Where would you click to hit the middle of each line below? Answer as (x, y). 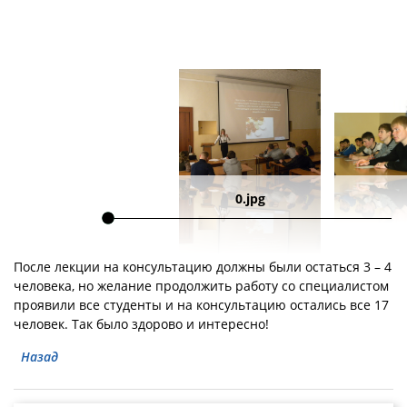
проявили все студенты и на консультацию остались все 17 (201, 304)
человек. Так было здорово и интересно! (141, 323)
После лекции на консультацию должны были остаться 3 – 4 (203, 266)
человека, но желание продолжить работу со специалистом (201, 285)
